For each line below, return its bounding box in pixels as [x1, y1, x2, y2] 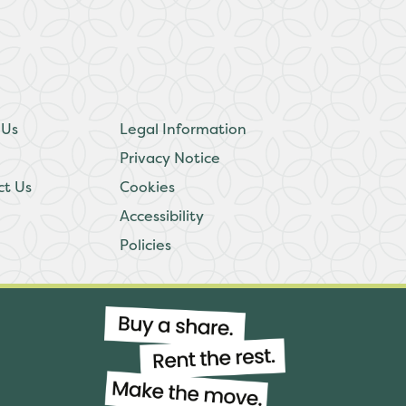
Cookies [120, 177, 176, 197]
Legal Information [120, 119, 247, 139]
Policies [120, 235, 172, 255]
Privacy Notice [120, 148, 221, 168]
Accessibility [120, 206, 205, 226]
